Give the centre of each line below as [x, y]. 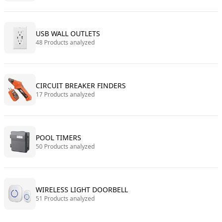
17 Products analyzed [65, 94]
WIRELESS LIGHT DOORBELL [82, 190]
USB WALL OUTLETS [68, 33]
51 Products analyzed [65, 198]
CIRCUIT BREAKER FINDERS [81, 85]
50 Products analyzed [65, 146]
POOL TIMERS [58, 138]
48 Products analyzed [65, 42]
